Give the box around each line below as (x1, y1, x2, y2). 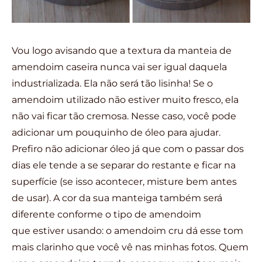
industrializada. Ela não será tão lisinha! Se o (12, 77, 213, 89)
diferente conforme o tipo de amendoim (12, 208, 201, 220)
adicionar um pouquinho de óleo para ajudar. (12, 126, 220, 138)
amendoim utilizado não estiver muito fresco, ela (12, 94, 239, 105)
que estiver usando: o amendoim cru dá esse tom (12, 225, 243, 236)
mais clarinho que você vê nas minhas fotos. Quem (12, 241, 249, 253)
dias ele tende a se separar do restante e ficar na (12, 159, 236, 171)
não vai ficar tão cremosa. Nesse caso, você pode (12, 110, 236, 122)
